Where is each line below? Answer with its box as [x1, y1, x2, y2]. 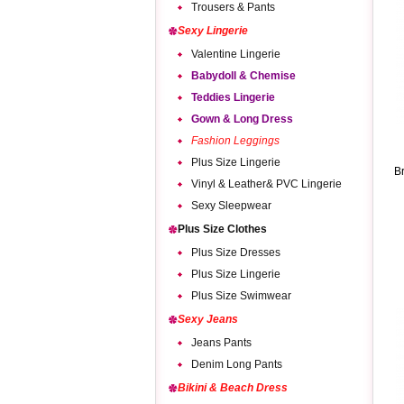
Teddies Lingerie [191, 91, 275, 104]
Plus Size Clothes [178, 223, 267, 235]
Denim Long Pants [191, 358, 282, 371]
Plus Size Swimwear [191, 289, 291, 302]
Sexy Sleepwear [191, 199, 271, 212]
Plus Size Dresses [191, 246, 280, 259]
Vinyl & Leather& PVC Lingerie [191, 178, 342, 190]
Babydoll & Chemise [191, 69, 296, 82]
